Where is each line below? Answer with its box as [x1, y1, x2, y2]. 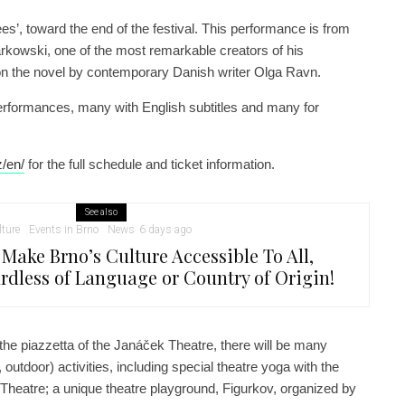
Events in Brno [29, 223, 99, 237]
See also [84, 207, 118, 218]
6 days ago [139, 223, 192, 237]
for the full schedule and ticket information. [24, 156, 275, 173]
